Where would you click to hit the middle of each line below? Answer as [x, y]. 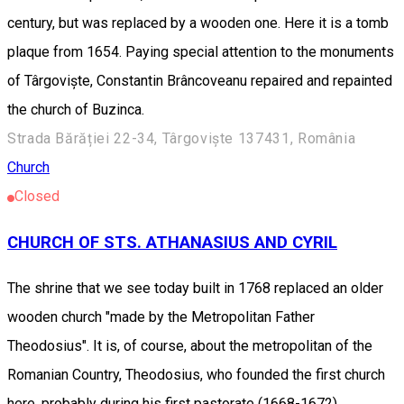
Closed [37, 197]
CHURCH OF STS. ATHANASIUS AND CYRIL [172, 243]
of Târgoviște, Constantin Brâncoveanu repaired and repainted [200, 81]
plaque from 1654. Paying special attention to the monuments [201, 52]
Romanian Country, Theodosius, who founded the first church [196, 374]
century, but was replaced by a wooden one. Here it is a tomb [198, 23]
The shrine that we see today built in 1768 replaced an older [195, 288]
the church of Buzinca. [76, 110]
